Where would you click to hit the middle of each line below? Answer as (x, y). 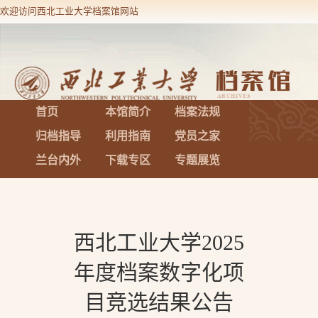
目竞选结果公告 (159, 302)
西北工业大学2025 (159, 242)
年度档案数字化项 (159, 272)
